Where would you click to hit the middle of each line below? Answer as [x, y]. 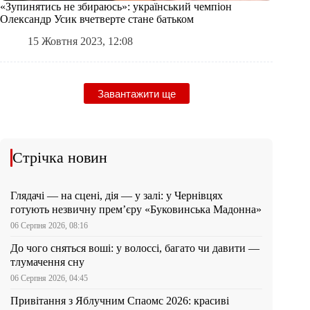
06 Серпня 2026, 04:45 [49, 279]
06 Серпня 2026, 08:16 [49, 226]
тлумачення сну [47, 262]
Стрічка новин [60, 158]
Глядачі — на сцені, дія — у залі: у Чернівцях [117, 196]
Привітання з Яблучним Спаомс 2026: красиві [120, 301]
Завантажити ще [136, 93]
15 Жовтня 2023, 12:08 [80, 42]
